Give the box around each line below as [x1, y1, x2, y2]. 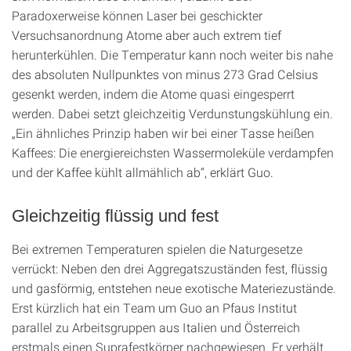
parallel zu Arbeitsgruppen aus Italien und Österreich [12, 319, 300, 336]
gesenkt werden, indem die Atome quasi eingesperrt [12, 85, 295, 103]
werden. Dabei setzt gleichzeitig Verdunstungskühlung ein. [12, 105, 333, 122]
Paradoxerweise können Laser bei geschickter [12, 7, 262, 24]
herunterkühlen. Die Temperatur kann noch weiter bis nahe [12, 46, 333, 63]
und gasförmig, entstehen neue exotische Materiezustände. [12, 280, 336, 297]
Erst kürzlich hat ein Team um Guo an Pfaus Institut [12, 299, 297, 317]
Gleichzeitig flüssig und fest [12, 206, 219, 226]
